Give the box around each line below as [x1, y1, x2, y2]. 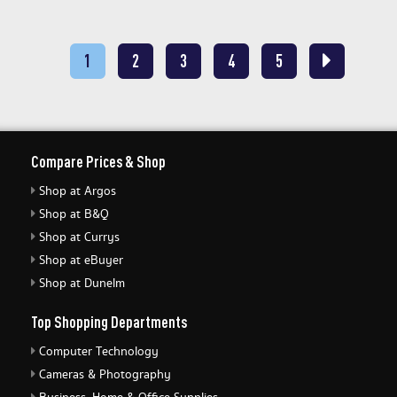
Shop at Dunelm [39, 275, 125, 293]
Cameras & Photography [39, 366, 171, 385]
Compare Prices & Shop [31, 152, 166, 171]
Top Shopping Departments [31, 313, 187, 331]
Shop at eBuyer [39, 252, 123, 270]
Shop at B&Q [39, 206, 109, 224]
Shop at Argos [39, 183, 116, 201]
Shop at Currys [39, 229, 120, 247]
